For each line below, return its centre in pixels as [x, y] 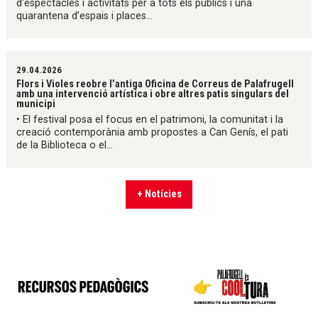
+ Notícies [159, 194]
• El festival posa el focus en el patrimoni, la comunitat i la [150, 120]
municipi [36, 103]
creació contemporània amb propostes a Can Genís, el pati [153, 133]
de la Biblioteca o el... [65, 146]
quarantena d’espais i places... [85, 16]
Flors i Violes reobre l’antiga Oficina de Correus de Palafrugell [155, 83]
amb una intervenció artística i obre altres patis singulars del [153, 93]
